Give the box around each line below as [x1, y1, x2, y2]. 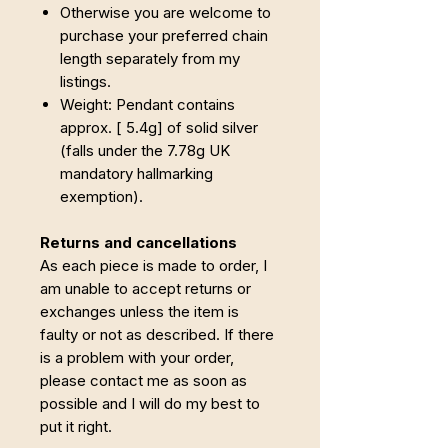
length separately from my [60, 49, 240, 69]
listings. [60, 72, 115, 92]
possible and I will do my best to [40, 394, 260, 414]
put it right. [40, 417, 112, 437]
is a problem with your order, [40, 348, 234, 368]
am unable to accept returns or [40, 279, 251, 299]
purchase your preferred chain [60, 26, 268, 46]
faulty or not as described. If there [40, 325, 274, 345]
